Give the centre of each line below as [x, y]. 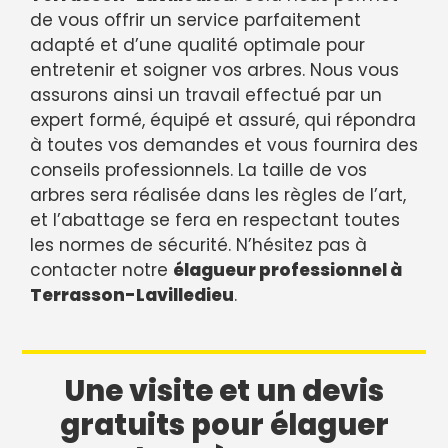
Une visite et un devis [224, 390]
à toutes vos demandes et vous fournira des [224, 145]
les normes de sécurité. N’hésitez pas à [198, 245]
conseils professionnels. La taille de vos [198, 170]
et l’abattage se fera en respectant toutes [215, 220]
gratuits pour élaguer [224, 424]
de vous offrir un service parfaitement [195, 20]
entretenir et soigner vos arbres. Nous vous [214, 70]
